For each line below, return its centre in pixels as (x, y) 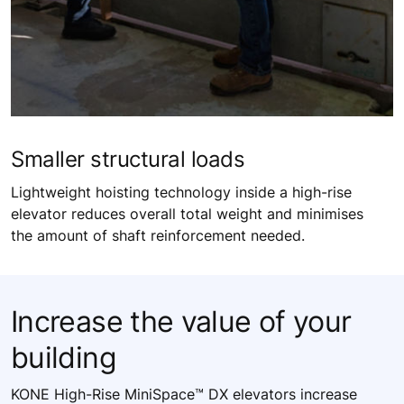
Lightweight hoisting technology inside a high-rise (181, 192)
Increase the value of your (181, 321)
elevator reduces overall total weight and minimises (187, 213)
